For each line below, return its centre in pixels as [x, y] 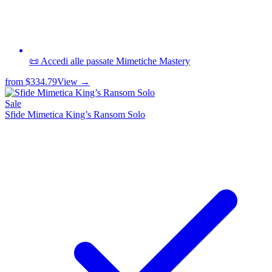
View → [73, 81]
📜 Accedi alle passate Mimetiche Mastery [110, 61]
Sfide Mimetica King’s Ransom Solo [75, 114]
